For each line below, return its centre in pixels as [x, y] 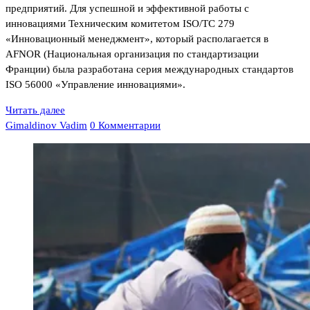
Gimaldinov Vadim [46, 125]
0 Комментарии [125, 125]
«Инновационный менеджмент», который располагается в [137, 38]
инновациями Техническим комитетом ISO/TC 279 [120, 23]
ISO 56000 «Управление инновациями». [95, 84]
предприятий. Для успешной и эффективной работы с [127, 8]
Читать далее [35, 110]
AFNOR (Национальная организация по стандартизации [132, 54]
